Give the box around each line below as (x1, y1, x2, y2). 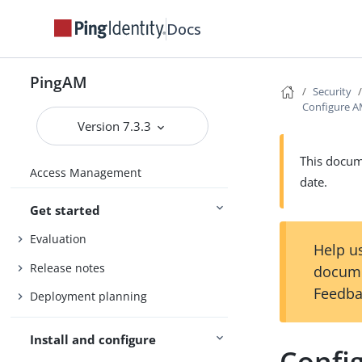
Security (313, 84, 352, 99)
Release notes (30, 259, 106, 276)
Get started (30, 201, 101, 218)
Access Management (30, 165, 142, 181)
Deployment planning (30, 288, 148, 305)
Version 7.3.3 (78, 118, 155, 134)
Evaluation (30, 231, 87, 247)
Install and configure (30, 331, 157, 348)
